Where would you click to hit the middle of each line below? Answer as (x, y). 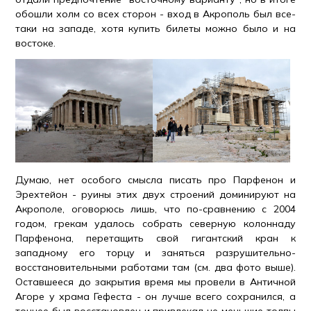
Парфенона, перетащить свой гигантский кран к (155, 238)
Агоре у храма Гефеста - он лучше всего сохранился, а (155, 296)
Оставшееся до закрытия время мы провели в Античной (155, 281)
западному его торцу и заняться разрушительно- (155, 252)
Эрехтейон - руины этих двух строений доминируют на (155, 194)
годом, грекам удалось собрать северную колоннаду (155, 223)
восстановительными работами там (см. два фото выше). (155, 267)
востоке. (36, 43)
